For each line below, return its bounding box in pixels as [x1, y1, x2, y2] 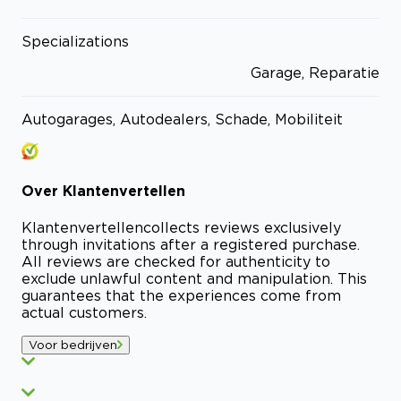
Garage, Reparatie [251, 64, 380, 81]
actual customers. [21, 303, 147, 320]
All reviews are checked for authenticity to [21, 252, 330, 269]
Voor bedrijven [29, 337, 117, 351]
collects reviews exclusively [143, 218, 341, 235]
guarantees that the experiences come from [21, 286, 341, 303]
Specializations [21, 33, 129, 50]
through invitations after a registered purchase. [21, 235, 360, 252]
